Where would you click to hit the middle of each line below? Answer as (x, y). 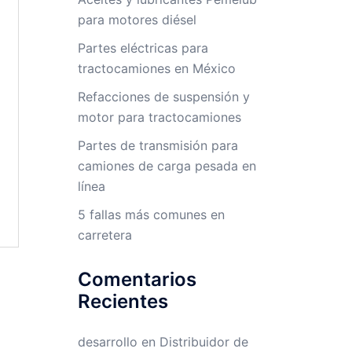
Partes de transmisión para (158, 145)
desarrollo (107, 342)
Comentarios (137, 279)
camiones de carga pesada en (167, 166)
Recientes (123, 301)
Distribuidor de (203, 342)
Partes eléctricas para (143, 48)
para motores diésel (137, 20)
